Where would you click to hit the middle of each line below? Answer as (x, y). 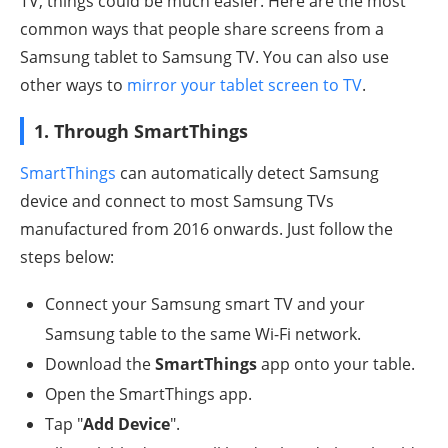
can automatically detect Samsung (247, 173)
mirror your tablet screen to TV (244, 85)
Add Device (126, 424)
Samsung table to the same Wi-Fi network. (203, 334)
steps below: (67, 257)
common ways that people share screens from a (202, 29)
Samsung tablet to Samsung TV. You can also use (204, 57)
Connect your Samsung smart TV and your (205, 304)
